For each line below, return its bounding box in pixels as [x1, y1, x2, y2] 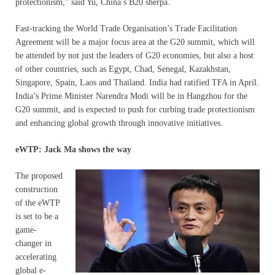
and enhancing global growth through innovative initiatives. [15, 118, 223, 128]
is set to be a [15, 211, 58, 221]
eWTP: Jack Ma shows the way [15, 144, 131, 154]
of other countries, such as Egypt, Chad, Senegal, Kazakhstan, [15, 64, 231, 74]
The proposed [15, 171, 63, 180]
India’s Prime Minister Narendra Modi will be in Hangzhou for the [15, 91, 247, 101]
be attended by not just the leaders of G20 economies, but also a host [15, 50, 254, 60]
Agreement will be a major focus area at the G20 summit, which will [15, 37, 255, 47]
